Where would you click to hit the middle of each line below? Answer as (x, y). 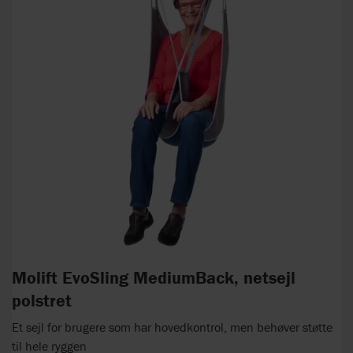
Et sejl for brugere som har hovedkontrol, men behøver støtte (172, 327)
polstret (42, 301)
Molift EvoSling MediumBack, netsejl (154, 278)
